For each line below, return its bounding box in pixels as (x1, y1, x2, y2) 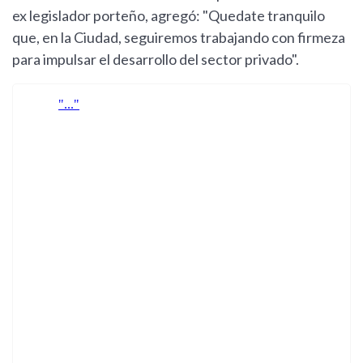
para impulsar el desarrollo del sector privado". (12, 50, 299, 69)
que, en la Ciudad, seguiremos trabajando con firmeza (12, 28, 345, 47)
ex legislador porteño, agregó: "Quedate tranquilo (12, 6, 325, 25)
